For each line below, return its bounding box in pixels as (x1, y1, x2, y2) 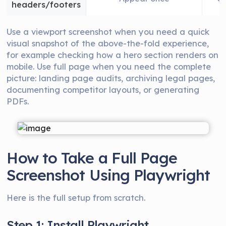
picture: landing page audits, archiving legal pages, (7, 73, 215, 83)
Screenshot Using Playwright (7, 165, 210, 185)
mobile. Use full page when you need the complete (7, 61, 211, 72)
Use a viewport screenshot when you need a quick (7, 26, 210, 37)
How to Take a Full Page (7, 148, 177, 167)
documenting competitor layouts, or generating (7, 84, 200, 95)
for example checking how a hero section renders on (7, 49, 219, 60)
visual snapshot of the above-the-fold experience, (7, 38, 209, 48)
